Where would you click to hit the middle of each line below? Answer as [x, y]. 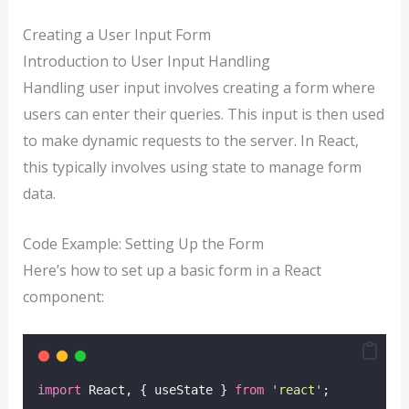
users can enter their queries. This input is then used [203, 115]
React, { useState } [157, 389]
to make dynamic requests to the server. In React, [190, 141]
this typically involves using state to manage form [192, 168]
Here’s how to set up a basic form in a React [172, 270]
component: [63, 296]
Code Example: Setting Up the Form [143, 243]
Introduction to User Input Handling [146, 62]
